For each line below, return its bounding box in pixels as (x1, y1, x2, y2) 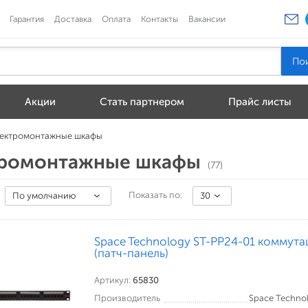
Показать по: (129, 190, 182, 200)
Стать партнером (100, 96, 184, 109)
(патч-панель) (94, 246, 168, 260)
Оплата (102, 13, 131, 24)
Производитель (94, 293, 160, 303)
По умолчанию (12, 190, 76, 201)
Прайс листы (228, 96, 291, 109)
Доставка (54, 13, 91, 24)
